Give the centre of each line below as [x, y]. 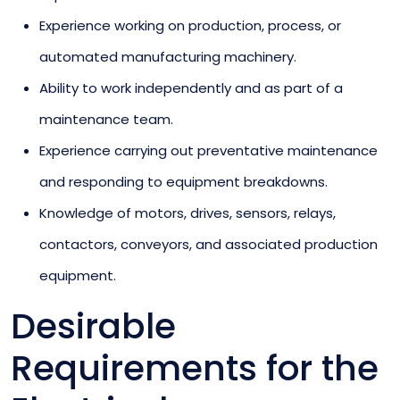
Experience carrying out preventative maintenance [208, 150]
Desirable [93, 326]
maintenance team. [106, 119]
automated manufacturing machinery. [168, 56]
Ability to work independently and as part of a [191, 87]
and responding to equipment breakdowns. [183, 181]
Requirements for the [195, 368]
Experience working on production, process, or [190, 25]
